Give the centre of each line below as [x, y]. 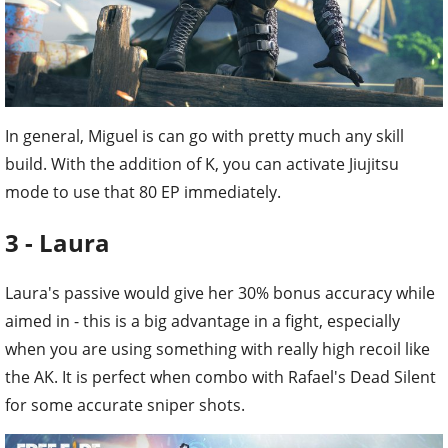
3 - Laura [57, 242]
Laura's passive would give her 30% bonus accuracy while [220, 292]
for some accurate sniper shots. [125, 404]
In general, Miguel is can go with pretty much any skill [204, 135]
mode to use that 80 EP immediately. [143, 191]
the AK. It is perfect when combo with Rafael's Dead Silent [220, 376]
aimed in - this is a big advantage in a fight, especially [202, 320]
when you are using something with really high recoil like [217, 348]
